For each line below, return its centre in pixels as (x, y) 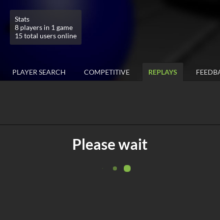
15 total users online (46, 36)
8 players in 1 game (44, 27)
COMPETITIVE (107, 72)
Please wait (110, 144)
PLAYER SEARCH (39, 72)
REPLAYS (163, 72)
